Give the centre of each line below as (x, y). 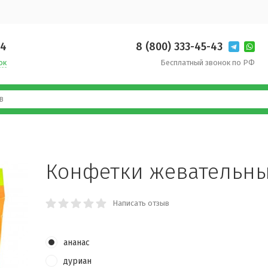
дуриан (77, 261)
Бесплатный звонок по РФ (207, 63)
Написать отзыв (141, 203)
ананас (76, 243)
